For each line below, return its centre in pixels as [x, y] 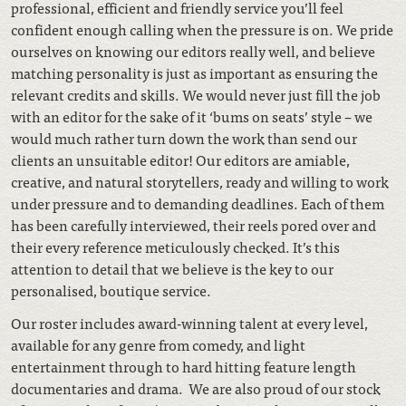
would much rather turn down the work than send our [184, 138]
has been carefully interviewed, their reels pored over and [193, 225]
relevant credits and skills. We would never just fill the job [196, 94]
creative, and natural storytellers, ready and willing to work [200, 181]
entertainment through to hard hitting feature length [184, 366]
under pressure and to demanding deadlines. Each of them [198, 203]
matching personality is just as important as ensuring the [194, 72]
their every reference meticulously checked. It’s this [175, 246]
